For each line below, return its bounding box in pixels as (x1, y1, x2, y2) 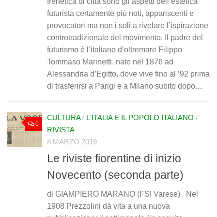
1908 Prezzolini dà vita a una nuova (47, 202, 170, 211)
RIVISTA (47, 125, 75, 134)
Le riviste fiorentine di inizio (47, 152, 181, 165)
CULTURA (47, 113, 80, 122)
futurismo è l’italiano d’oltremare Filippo (47, 45, 182, 54)
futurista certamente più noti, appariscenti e (47, 9, 194, 17)
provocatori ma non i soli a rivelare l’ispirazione (47, 21, 208, 30)
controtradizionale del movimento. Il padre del (47, 33, 203, 42)
